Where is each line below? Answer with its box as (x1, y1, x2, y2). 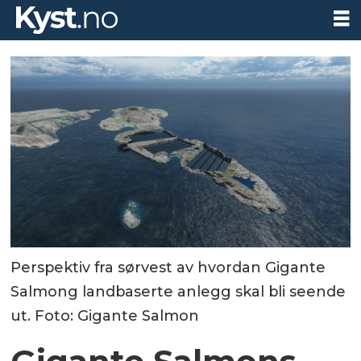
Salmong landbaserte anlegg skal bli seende (10, 283, 346, 301)
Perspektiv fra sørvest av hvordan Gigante (10, 259, 326, 277)
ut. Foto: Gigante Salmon (10, 307, 200, 326)
